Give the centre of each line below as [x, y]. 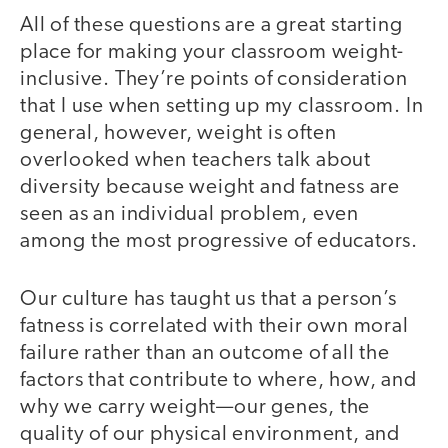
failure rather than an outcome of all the [205, 354]
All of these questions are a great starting [211, 25]
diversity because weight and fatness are [210, 187]
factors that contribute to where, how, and [218, 381]
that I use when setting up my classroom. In [222, 106]
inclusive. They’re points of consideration [214, 79]
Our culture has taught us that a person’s [208, 300]
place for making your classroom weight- [212, 52]
